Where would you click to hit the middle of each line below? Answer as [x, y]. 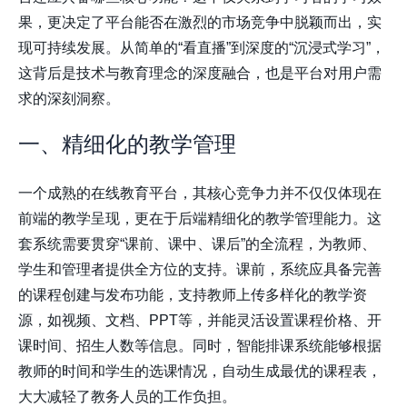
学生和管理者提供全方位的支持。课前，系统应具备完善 [200, 270]
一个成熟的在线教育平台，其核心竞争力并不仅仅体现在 [200, 194]
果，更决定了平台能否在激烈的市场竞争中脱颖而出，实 [200, 23]
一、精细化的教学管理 [127, 144]
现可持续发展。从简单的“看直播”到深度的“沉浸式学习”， [202, 48]
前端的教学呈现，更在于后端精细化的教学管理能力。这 [200, 219]
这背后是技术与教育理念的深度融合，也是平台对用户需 [200, 74]
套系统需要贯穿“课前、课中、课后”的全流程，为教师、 [197, 244]
